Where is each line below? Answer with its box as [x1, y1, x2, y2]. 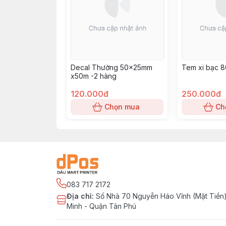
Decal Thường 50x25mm [71, 63, 152, 72]
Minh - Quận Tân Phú [67, 202, 136, 210]
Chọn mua [104, 102, 140, 111]
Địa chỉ [67, 192, 92, 200]
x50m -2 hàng [71, 72, 117, 80]
